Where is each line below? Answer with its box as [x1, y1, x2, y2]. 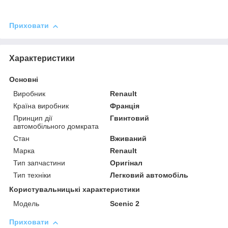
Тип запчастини [13, 159, 65, 167]
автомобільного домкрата [13, 122, 99, 131]
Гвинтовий [110, 114, 150, 123]
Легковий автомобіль [110, 171, 189, 180]
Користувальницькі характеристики [9, 185, 140, 194]
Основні [9, 75, 38, 84]
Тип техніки [13, 171, 51, 180]
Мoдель [13, 199, 39, 208]
